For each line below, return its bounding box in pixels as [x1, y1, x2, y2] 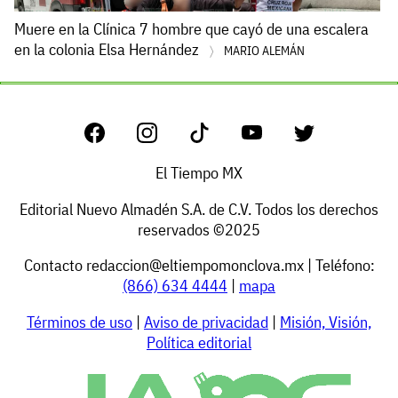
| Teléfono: [303, 255, 375, 276]
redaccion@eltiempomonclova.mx [85, 255, 304, 276]
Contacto [23, 255, 86, 276]
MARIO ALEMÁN [224, 43, 305, 60]
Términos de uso [27, 311, 132, 332]
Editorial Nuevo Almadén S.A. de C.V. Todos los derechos [20, 198, 378, 219]
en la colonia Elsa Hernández [14, 39, 203, 60]
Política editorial [147, 331, 251, 353]
